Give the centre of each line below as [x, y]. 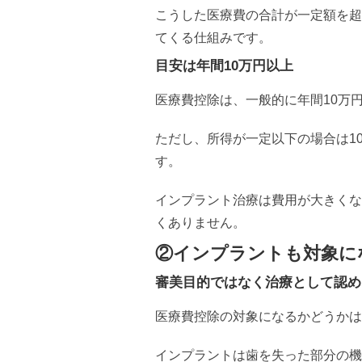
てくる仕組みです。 [213, 37]
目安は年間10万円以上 [224, 65]
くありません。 [200, 222]
